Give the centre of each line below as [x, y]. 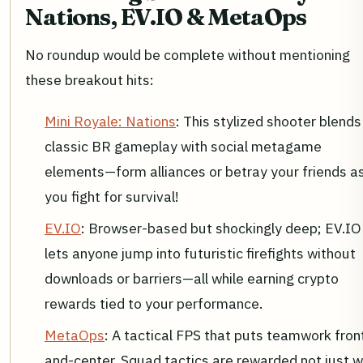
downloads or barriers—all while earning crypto [192, 278]
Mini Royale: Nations [110, 121]
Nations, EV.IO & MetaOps [166, 16]
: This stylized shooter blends [269, 121]
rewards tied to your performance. [154, 303]
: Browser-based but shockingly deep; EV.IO [221, 228]
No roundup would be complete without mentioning [188, 54]
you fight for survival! [112, 196]
